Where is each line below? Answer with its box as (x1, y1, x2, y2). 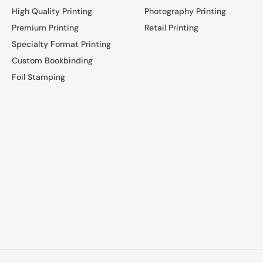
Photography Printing (144, 5, 227, 16)
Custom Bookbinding (11, 55, 93, 66)
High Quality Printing (11, 5, 92, 16)
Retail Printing (144, 22, 199, 33)
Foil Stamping (11, 71, 65, 82)
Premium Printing (11, 22, 79, 33)
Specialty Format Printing (11, 38, 111, 49)
